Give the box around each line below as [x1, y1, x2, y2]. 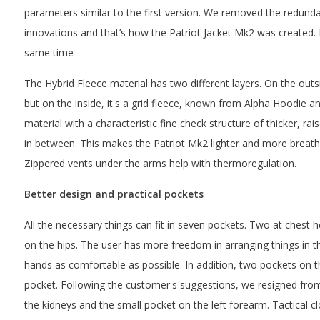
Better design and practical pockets [24, 186, 204, 201]
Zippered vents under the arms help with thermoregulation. [24, 156, 296, 170]
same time [24, 45, 74, 59]
